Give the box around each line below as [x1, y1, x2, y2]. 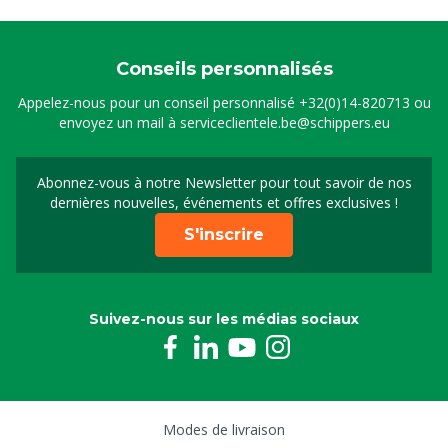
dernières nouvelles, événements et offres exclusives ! [50, 193, 398, 212]
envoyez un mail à [58, 113, 180, 132]
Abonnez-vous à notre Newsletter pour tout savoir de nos [36, 173, 412, 192]
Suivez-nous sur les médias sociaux [89, 310, 359, 328]
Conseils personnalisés [115, 58, 333, 80]
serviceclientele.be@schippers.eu [179, 113, 390, 132]
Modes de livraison [163, 420, 285, 439]
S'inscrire [184, 225, 264, 244]
